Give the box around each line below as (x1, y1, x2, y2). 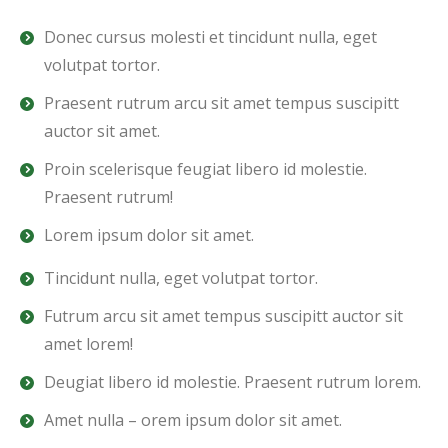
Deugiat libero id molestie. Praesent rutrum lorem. (44, 370, 421, 393)
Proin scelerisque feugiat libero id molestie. (44, 157, 367, 180)
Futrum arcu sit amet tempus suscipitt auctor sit (44, 304, 403, 327)
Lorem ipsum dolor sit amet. (44, 223, 254, 246)
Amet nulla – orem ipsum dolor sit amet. (44, 408, 342, 431)
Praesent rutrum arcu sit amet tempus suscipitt (44, 91, 399, 114)
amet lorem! (44, 332, 133, 355)
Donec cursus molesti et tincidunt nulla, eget (44, 25, 377, 48)
